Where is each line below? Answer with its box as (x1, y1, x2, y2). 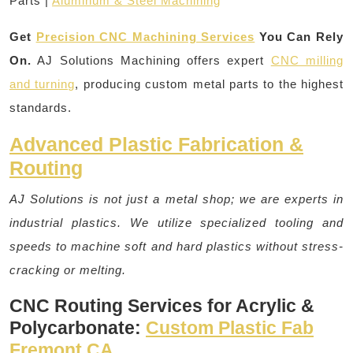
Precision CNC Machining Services (35, 29, 255, 43)
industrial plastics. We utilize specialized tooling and (9, 215, 344, 229)
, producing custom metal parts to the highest (75, 76, 344, 91)
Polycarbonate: (9, 317, 146, 338)
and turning (9, 76, 76, 91)
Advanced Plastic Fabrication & (9, 132, 303, 155)
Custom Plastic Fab (146, 317, 314, 338)
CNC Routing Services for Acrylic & (9, 295, 314, 316)
